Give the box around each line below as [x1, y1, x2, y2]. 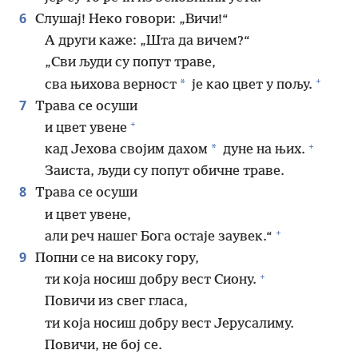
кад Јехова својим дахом [45, 142, 208, 158]
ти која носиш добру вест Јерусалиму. [45, 316, 294, 332]
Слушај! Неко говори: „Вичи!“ [32, 11, 229, 27]
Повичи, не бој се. [45, 337, 162, 353]
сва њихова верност [45, 77, 177, 93]
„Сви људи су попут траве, [45, 55, 216, 71]
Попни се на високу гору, [32, 251, 199, 267]
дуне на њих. [220, 142, 305, 158]
